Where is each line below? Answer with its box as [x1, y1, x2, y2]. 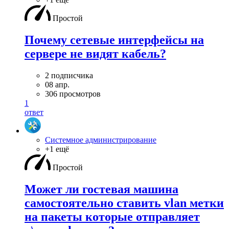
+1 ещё [45, 145, 69, 153]
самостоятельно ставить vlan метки [25, 196, 224, 210]
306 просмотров [45, 89, 101, 98]
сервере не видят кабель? [25, 47, 166, 61]
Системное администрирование [45, 135, 156, 144]
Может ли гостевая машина [25, 182, 178, 196]
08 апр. [45, 80, 70, 89]
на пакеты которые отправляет [25, 210, 200, 223]
